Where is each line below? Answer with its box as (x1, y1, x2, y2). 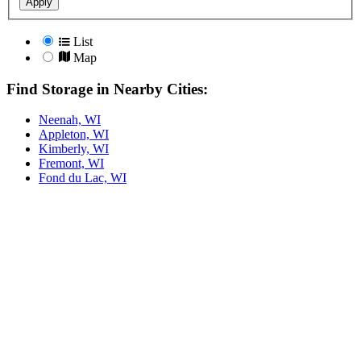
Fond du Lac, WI (39, 171, 127, 185)
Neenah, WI (39, 113, 101, 127)
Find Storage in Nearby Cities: (6, 80, 208, 98)
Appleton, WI (39, 127, 109, 142)
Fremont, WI (39, 156, 104, 171)
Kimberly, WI (39, 142, 109, 156)
